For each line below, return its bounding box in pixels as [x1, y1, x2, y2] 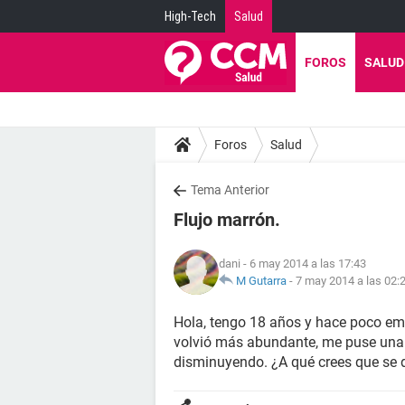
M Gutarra [236, 274, 287, 287]
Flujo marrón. [174, 209, 280, 231]
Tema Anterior [191, 183, 269, 197]
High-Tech [165, 9, 216, 24]
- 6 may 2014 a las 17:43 [240, 257, 366, 270]
